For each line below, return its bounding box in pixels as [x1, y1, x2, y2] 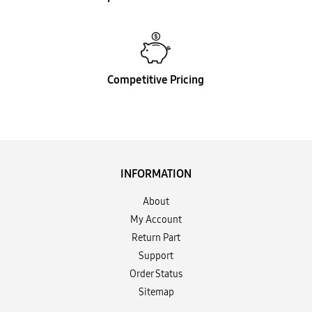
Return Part [132, 231, 180, 244]
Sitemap [138, 285, 174, 299]
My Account [130, 212, 182, 226]
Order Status [130, 267, 182, 281]
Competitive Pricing [107, 72, 205, 87]
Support [139, 249, 173, 263]
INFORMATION [120, 166, 192, 181]
